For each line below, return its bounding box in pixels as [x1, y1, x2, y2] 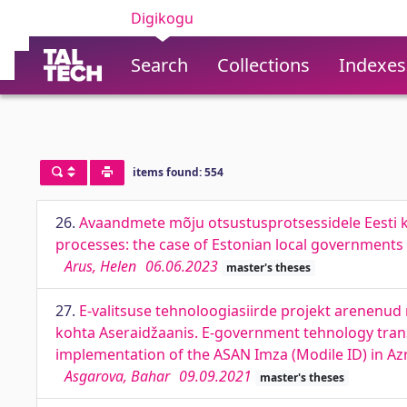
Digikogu [131, 8, 194, 28]
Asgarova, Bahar [65, 366, 170, 386]
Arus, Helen [65, 256, 136, 276]
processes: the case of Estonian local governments [55, 234, 403, 254]
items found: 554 [132, 164, 223, 181]
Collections [217, 53, 310, 77]
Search [131, 53, 188, 77]
